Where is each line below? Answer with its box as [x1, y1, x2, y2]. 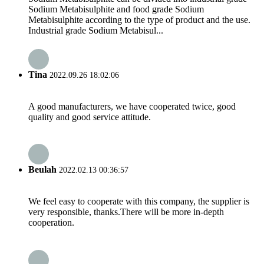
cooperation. [28, 217, 74, 228]
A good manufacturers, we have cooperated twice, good [28, 101, 236, 111]
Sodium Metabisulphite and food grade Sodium [28, 4, 204, 15]
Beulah [28, 164, 57, 175]
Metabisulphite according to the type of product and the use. [28, 15, 250, 25]
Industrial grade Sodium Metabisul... [28, 25, 163, 36]
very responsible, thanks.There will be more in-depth [28, 207, 224, 217]
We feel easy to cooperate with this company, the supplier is [28, 196, 249, 207]
